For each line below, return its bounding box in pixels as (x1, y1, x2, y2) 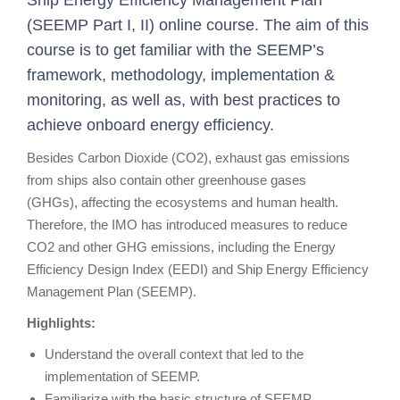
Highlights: (27, 315, 96, 331)
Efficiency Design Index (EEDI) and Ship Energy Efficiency (27, 262, 369, 278)
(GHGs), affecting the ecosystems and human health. (27, 195, 338, 211)
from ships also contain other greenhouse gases (27, 172, 306, 188)
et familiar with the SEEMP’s (122, 41, 324, 60)
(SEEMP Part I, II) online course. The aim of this (27, 16, 369, 35)
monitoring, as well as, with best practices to (27, 91, 340, 110)
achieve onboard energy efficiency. (27, 116, 274, 135)
